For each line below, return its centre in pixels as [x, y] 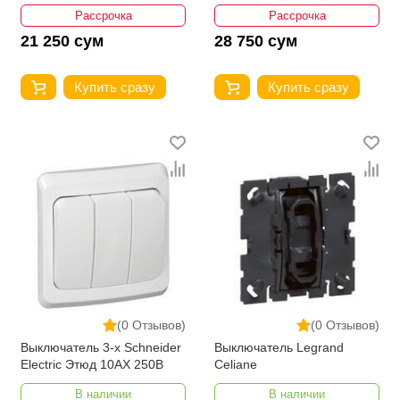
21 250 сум [62, 41]
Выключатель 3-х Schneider [101, 348]
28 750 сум [256, 41]
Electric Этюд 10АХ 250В [92, 365]
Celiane [236, 365]
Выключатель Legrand [279, 348]
